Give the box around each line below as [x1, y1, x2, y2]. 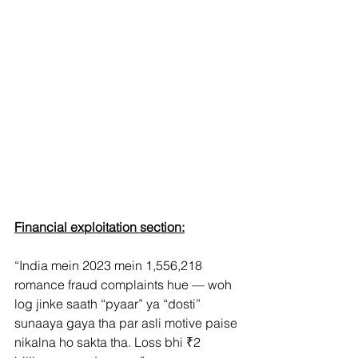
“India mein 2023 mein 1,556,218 [14, 257, 205, 273]
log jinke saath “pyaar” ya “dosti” [14, 295, 204, 312]
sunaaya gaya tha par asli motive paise [14, 314, 241, 331]
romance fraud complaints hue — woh [14, 276, 235, 292]
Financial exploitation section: [14, 218, 185, 235]
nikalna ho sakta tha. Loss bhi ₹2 [14, 333, 204, 350]
